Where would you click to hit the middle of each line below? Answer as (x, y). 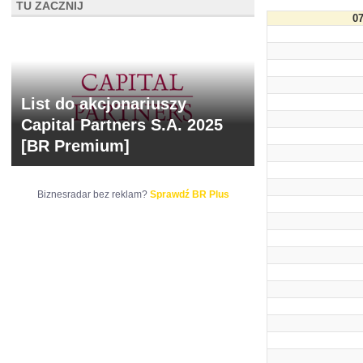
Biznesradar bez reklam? (93, 194)
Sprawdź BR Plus (189, 194)
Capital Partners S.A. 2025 (122, 125)
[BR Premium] (75, 146)
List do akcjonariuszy (104, 104)
